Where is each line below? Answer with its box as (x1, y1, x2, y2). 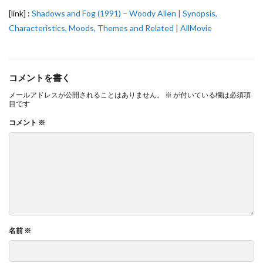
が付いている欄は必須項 (172, 90, 251, 99)
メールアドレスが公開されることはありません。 (9, 90, 164, 99)
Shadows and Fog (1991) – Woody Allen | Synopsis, (32, 8, 217, 18)
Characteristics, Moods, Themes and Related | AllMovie (9, 23, 212, 33)
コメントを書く (9, 72, 70, 83)
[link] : (9, 8, 32, 18)
